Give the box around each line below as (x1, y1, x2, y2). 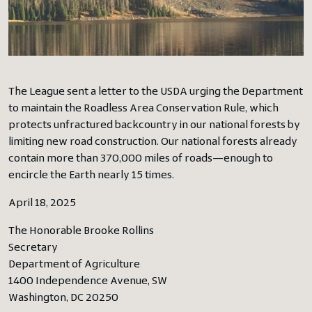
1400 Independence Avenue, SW (8, 275, 167, 287)
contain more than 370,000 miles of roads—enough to (8, 153, 273, 164)
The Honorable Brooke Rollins (8, 225, 154, 237)
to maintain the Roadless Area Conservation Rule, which (8, 102, 279, 114)
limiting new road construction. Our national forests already (8, 136, 297, 148)
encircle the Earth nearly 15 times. (8, 169, 174, 181)
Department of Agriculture (8, 258, 140, 270)
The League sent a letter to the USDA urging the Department (8, 86, 303, 97)
